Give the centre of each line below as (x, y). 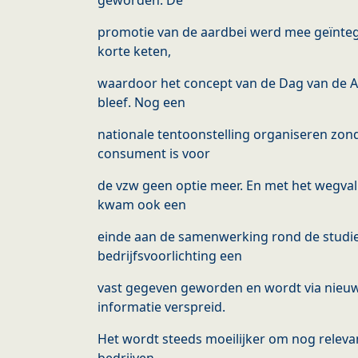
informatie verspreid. (161, 307)
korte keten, (134, 52)
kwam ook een (142, 205)
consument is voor (154, 154)
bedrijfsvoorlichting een (170, 256)
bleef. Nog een (141, 103)
